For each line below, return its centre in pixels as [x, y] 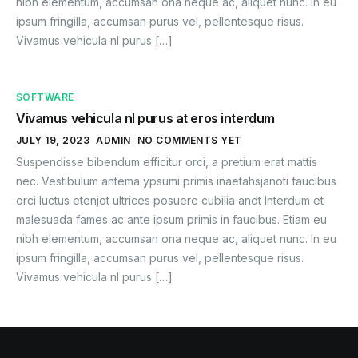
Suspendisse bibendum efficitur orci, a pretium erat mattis [167, 161]
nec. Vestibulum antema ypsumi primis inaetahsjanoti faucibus [176, 181]
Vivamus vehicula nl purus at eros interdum [145, 118]
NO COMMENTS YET [189, 140]
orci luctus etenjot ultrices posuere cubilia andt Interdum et [170, 200]
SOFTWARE [45, 97]
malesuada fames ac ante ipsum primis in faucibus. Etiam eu [171, 219]
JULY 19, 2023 [53, 140]
